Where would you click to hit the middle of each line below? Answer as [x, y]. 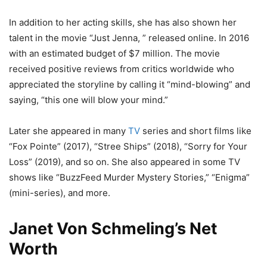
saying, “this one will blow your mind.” [89, 100]
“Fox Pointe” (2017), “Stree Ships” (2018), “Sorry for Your [128, 147]
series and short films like [196, 131]
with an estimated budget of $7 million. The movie [114, 54]
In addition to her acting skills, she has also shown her [123, 23]
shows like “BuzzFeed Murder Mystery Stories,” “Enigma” [129, 178]
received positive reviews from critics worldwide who [122, 69]
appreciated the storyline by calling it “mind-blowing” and [130, 85]
